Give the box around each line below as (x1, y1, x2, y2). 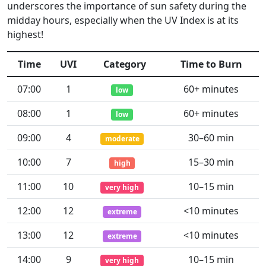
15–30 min (188, 156, 234, 169)
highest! (7, 28, 43, 41)
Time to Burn (180, 58, 242, 71)
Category (103, 58, 146, 71)
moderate (104, 134, 140, 144)
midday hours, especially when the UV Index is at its (7, 14, 239, 27)
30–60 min (188, 131, 234, 144)
